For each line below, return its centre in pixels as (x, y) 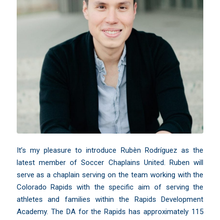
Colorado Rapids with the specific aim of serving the (110, 187)
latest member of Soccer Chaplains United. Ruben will (110, 163)
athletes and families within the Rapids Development (110, 200)
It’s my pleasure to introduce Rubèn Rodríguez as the (110, 151)
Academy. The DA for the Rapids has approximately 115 (110, 212)
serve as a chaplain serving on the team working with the (110, 175)
